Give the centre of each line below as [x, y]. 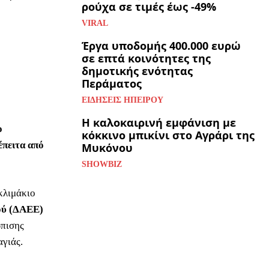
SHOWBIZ [102, 165]
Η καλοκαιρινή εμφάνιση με [159, 123]
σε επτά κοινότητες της [146, 59]
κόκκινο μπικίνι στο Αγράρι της [168, 135]
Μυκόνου [107, 148]
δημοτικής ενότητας [137, 71]
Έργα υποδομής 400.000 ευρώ [161, 46]
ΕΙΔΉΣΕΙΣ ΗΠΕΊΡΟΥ [122, 100]
